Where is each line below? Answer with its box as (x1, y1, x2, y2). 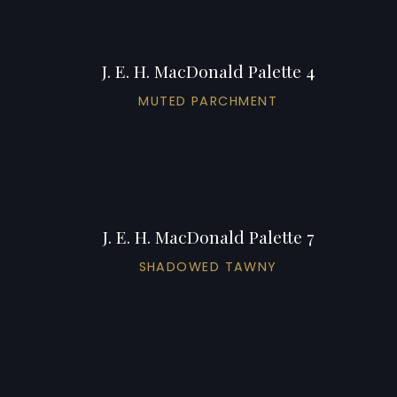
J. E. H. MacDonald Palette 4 (101, 58, 315, 82)
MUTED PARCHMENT (138, 91, 277, 110)
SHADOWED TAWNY (138, 257, 277, 276)
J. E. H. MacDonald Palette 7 (102, 224, 314, 248)
